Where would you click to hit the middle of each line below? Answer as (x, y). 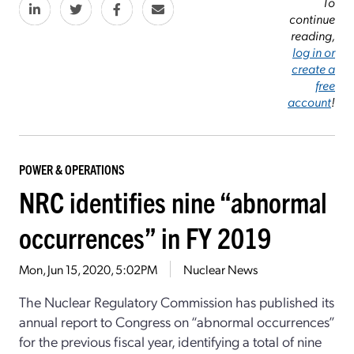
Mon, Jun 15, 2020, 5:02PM (88, 269)
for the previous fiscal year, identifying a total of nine (170, 341)
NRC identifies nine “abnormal (173, 201)
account (309, 102)
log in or (314, 52)
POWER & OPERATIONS (72, 169)
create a (313, 69)
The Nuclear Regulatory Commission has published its (177, 302)
